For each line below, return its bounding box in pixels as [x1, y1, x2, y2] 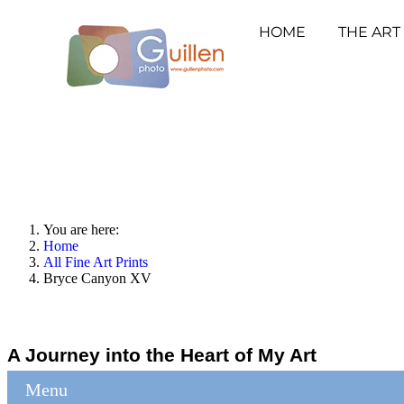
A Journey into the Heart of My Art [7, 344, 317, 365]
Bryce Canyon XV [43, 271, 151, 286]
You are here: [43, 222, 126, 237]
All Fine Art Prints [43, 254, 148, 270]
